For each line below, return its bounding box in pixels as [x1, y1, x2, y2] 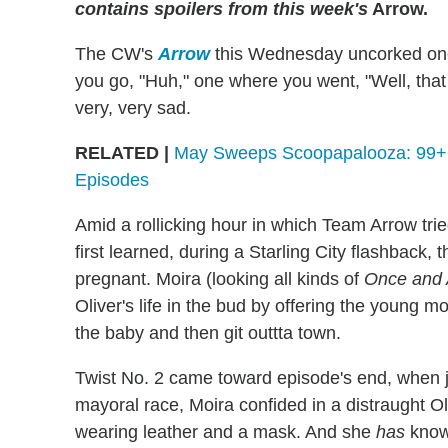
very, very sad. [75, 98, 191, 118]
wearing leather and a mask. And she [75, 422, 376, 442]
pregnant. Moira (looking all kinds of [75, 269, 364, 289]
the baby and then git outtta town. [75, 323, 341, 343]
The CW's [75, 44, 158, 64]
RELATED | [75, 143, 169, 163]
